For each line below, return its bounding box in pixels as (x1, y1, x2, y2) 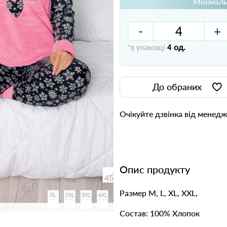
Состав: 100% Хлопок (120, 208, 200, 218)
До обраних (153, 81, 202, 92)
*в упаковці (128, 43, 165, 52)
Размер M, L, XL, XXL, (120, 188, 198, 198)
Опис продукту (120, 163, 190, 175)
